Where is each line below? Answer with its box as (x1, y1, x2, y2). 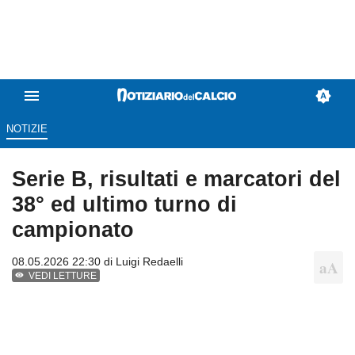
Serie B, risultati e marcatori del (12, 166, 341, 192)
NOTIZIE (6, 123, 48, 136)
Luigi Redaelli (116, 255, 183, 269)
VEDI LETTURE (29, 270, 97, 282)
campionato (12, 217, 134, 242)
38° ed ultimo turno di (12, 192, 237, 217)
